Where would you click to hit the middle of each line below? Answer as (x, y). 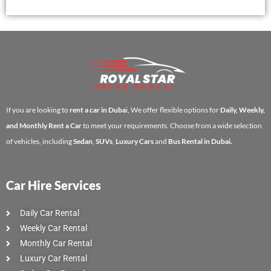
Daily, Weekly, (243, 110)
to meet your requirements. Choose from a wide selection (172, 126)
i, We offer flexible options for (173, 110)
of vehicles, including (40, 142)
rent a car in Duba (98, 110)
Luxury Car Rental (53, 259)
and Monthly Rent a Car (44, 126)
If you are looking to (38, 110)
